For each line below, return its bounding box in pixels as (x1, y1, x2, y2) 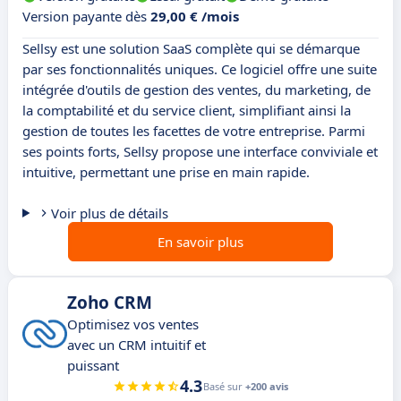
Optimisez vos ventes (67, 315, 199, 334)
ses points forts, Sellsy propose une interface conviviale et (22, 142, 378, 161)
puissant (67, 356, 119, 375)
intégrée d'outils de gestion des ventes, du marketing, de (22, 81, 371, 99)
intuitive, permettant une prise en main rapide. (22, 163, 310, 182)
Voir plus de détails (50, 204, 168, 223)
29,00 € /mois (150, 7, 239, 26)
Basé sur (203, 380, 245, 394)
